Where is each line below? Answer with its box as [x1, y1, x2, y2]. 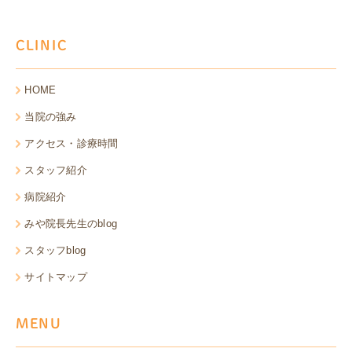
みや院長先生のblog [24, 218, 118, 230]
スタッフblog [24, 244, 86, 257]
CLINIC [16, 38, 68, 53]
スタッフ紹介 [24, 164, 87, 177]
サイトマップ [24, 271, 87, 284]
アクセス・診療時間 [24, 137, 119, 150]
